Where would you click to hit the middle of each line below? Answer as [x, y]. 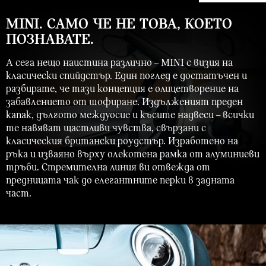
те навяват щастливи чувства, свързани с [106, 128]
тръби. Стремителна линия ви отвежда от [108, 167]
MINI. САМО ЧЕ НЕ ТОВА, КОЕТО [119, 24]
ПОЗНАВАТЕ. [50, 40]
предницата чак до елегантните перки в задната [120, 180]
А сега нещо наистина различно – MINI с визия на [119, 63]
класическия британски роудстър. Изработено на [122, 141]
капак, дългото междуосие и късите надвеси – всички [130, 115]
